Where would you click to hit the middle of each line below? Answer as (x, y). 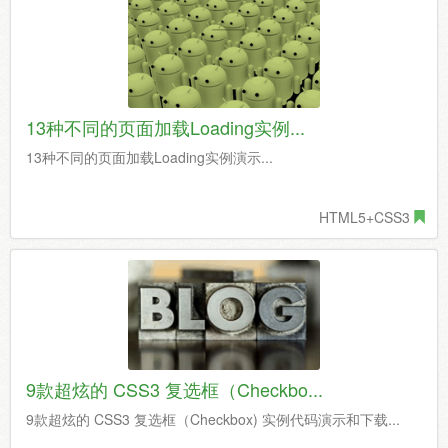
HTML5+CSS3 (364, 217)
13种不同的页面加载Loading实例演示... (149, 157)
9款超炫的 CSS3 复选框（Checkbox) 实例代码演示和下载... (213, 419)
